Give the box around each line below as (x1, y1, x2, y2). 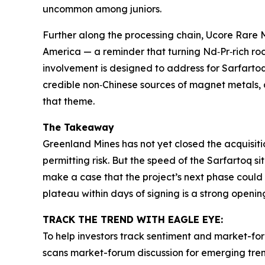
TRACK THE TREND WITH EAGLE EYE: (43, 213, 223, 225)
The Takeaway (43, 121, 114, 133)
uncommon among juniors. (43, 2, 161, 15)
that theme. (43, 95, 95, 107)
